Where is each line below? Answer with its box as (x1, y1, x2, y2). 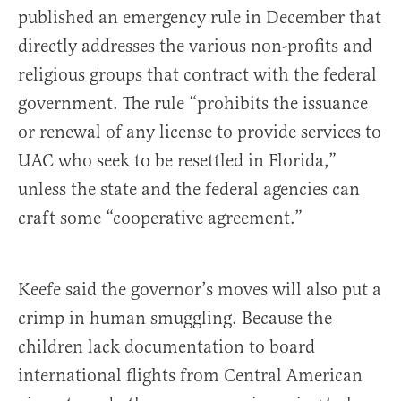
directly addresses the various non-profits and (18, 34, 372, 57)
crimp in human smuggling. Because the (18, 306, 332, 329)
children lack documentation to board (18, 335, 315, 358)
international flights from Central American (18, 363, 363, 387)
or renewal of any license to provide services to (18, 120, 381, 143)
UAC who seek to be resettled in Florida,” (18, 149, 337, 172)
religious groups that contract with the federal (18, 63, 377, 86)
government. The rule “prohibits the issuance (18, 91, 368, 115)
